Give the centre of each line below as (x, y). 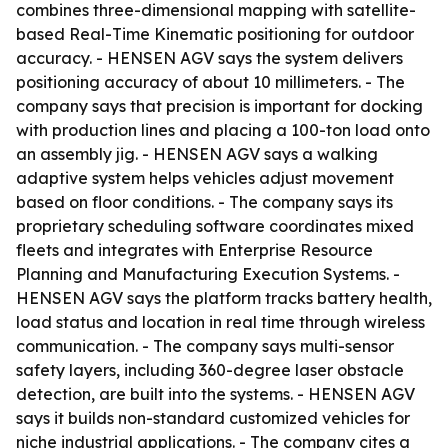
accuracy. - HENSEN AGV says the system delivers (209, 58)
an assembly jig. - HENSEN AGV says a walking (197, 154)
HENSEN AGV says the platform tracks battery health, (224, 298)
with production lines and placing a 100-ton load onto (223, 130)
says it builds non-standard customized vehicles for (213, 418)
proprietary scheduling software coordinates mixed (215, 226)
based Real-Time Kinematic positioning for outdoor (215, 34)
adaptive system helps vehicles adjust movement (205, 178)
